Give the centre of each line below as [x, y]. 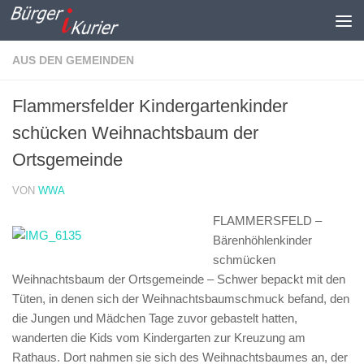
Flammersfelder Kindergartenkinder [150, 106]
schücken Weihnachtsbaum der [135, 133]
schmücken [244, 260]
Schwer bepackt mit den [281, 279]
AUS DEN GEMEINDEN [73, 60]
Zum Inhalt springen [84, 22]
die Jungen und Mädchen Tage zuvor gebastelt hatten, [155, 318]
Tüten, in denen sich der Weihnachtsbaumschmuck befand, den [181, 299]
